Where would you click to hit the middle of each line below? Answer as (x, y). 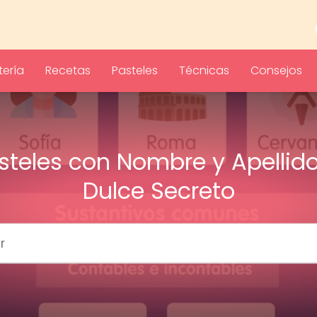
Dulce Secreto (158, 190)
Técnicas (204, 70)
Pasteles (135, 70)
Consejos (276, 70)
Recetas (68, 70)
